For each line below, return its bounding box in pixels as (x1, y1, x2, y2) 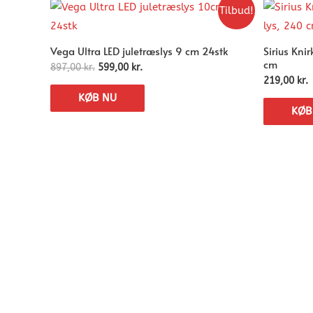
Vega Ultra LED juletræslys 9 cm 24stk (50, 43, 228, 58)
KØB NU (78, 91, 117, 104)
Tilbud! (219, 4, 254, 17)
